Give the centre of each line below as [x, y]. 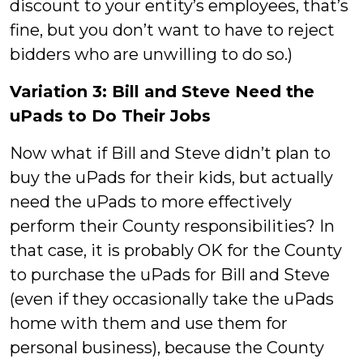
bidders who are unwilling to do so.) [151, 54]
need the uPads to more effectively [151, 202]
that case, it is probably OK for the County [176, 250]
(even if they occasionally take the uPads [172, 299]
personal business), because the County [167, 348]
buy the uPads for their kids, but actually [171, 177]
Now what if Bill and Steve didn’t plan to [170, 153]
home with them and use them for [149, 323]
